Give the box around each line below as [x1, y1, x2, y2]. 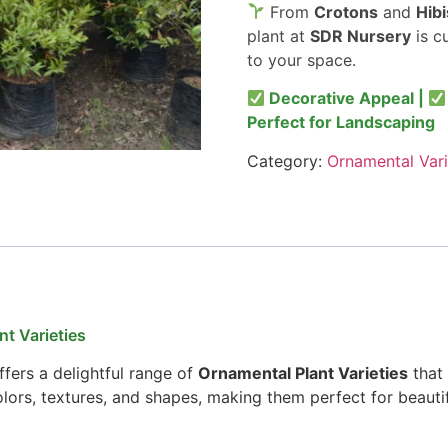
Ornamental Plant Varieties [198, 363, 408, 384]
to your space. [246, 49, 356, 70]
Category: [246, 150, 327, 171]
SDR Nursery [309, 25, 411, 46]
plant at [246, 25, 310, 46]
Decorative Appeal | [265, 88, 429, 109]
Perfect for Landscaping [246, 112, 435, 133]
